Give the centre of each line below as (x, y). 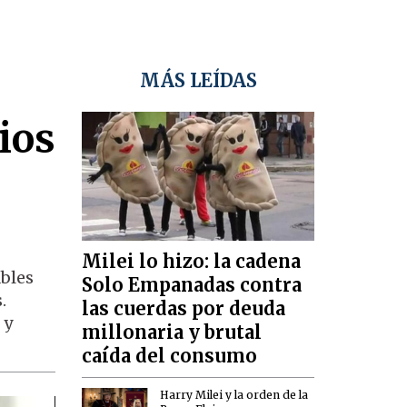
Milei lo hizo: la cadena (192, 262)
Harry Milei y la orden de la (234, 394)
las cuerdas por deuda (184, 309)
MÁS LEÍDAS (198, 81)
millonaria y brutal (172, 333)
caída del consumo (170, 356)
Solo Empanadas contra (192, 285)
